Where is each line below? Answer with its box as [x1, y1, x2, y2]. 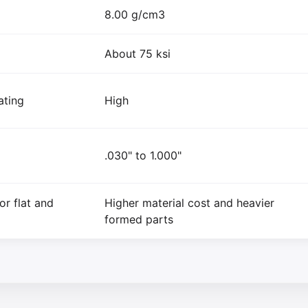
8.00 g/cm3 [104, 7, 165, 21]
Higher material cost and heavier [104, 195, 274, 210]
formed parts [104, 212, 173, 226]
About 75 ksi [104, 46, 170, 60]
